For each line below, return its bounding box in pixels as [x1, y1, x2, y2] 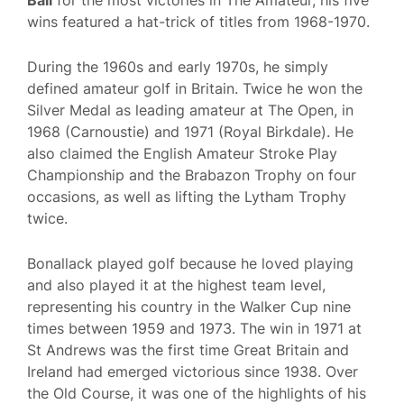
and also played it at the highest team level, [27, 275, 326, 294]
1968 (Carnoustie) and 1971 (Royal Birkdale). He [27, 122, 353, 141]
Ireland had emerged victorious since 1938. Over [27, 362, 358, 381]
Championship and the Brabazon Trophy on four [27, 165, 356, 184]
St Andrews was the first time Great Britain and [27, 340, 349, 359]
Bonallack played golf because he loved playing [27, 253, 353, 272]
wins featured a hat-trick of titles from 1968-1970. [27, 13, 370, 32]
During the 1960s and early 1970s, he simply [27, 57, 328, 76]
